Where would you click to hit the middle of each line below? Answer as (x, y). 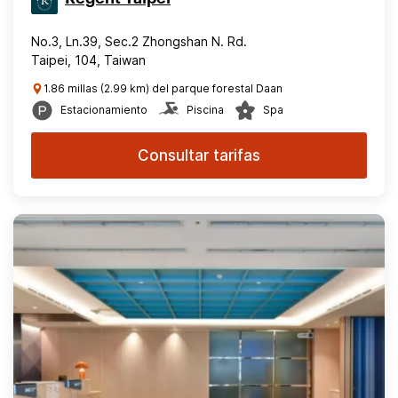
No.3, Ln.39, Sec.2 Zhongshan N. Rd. (139, 41)
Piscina (205, 110)
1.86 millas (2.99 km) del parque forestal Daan (163, 88)
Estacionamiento (104, 110)
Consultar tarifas (199, 155)
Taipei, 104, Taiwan (88, 60)
